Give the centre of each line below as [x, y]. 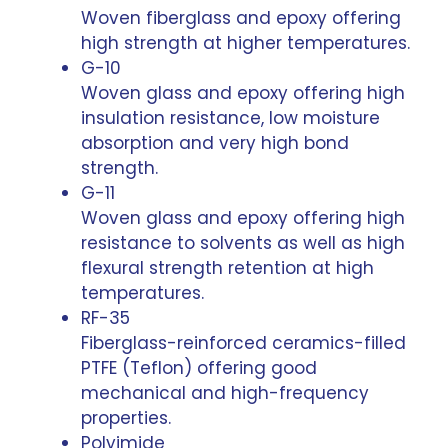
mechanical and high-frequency [225, 392]
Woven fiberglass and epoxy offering [241, 17]
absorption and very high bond [215, 142]
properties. [126, 417]
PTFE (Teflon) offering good [199, 367]
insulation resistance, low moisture [230, 117]
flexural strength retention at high [227, 267]
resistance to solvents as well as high [243, 242]
